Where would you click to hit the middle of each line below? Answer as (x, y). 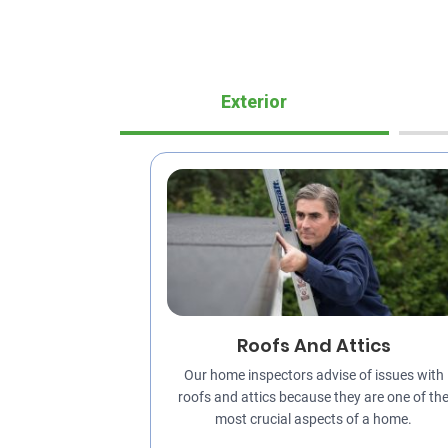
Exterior (254, 102)
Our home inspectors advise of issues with (313, 376)
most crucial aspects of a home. (314, 420)
